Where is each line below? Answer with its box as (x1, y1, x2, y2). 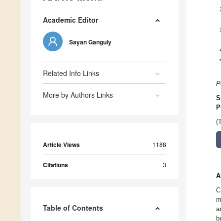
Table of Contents (43, 202, 103, 213)
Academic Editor (43, 14, 98, 25)
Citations (43, 160, 68, 169)
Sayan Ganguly (69, 37, 111, 46)
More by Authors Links (43, 89, 113, 100)
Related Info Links (43, 68, 99, 78)
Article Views (43, 140, 80, 149)
